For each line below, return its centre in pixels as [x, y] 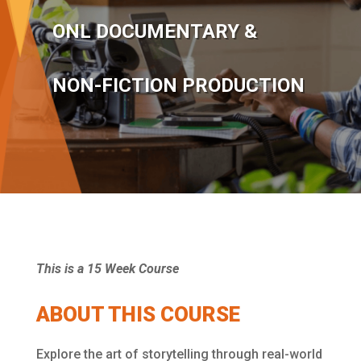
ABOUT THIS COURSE [138, 314]
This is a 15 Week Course [107, 269]
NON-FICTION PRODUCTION [178, 85]
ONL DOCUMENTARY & [154, 31]
